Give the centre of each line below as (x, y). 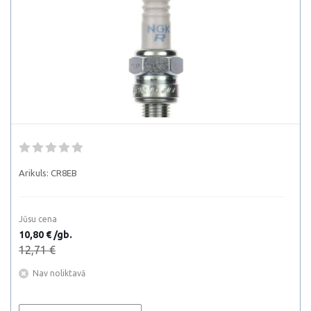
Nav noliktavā (59, 273)
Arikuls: (34, 173)
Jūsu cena (38, 219)
